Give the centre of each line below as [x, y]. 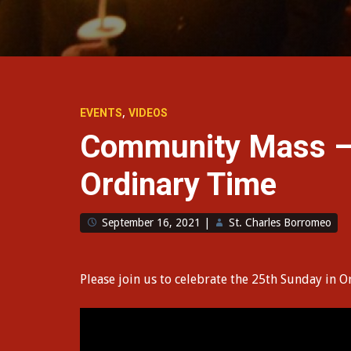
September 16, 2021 [151, 223]
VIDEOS [148, 113]
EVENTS [101, 113]
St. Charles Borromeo [280, 223]
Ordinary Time [178, 185]
